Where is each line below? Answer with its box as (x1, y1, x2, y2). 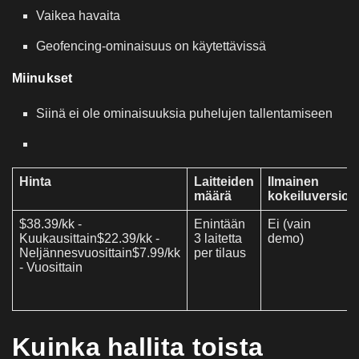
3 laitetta (194, 231, 242, 245)
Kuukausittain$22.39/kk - (19, 231, 159, 245)
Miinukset (12, 71, 73, 85)
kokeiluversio (268, 188, 349, 203)
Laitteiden (194, 174, 254, 188)
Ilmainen (268, 174, 319, 188)
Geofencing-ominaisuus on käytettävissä (36, 38, 266, 53)
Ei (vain (268, 216, 311, 231)
